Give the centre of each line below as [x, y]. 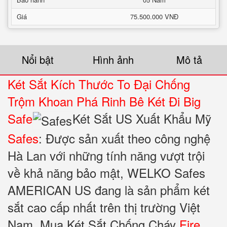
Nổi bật [38, 60]
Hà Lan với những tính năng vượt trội [106, 155]
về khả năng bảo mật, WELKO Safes [106, 172]
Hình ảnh [113, 60]
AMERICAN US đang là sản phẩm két [109, 190]
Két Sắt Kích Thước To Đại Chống [99, 84]
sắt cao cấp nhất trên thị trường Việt [104, 207]
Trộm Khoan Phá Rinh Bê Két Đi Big [104, 101]
